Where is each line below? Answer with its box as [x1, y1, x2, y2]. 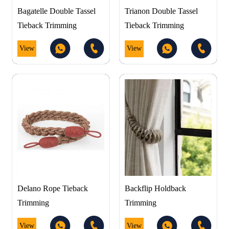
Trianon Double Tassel [124, 7, 198, 16]
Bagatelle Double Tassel [17, 6, 96, 15]
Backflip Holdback [124, 184, 186, 193]
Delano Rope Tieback [17, 184, 88, 193]
